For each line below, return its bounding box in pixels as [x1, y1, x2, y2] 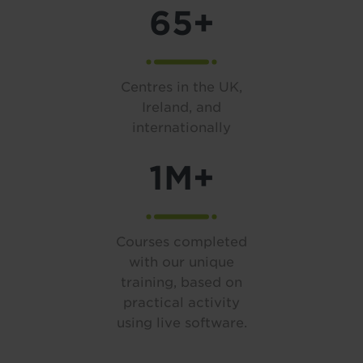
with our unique [129, 254, 234, 270]
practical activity [123, 294, 240, 310]
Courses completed [116, 233, 247, 250]
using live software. [116, 314, 247, 331]
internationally [132, 119, 231, 135]
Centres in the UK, [121, 79, 242, 95]
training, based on [121, 274, 242, 290]
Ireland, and [142, 99, 221, 115]
